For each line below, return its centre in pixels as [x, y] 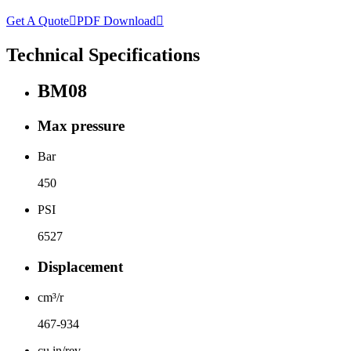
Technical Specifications [103, 54]
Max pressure [81, 126]
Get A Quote [38, 20]
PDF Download [116, 20]
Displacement [80, 266]
